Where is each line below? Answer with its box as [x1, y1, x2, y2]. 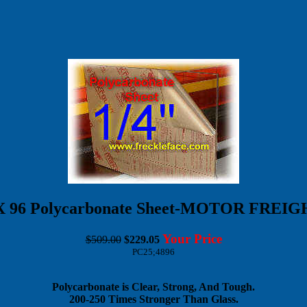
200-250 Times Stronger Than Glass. [69, 293, 238, 305]
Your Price [162, 231, 222, 246]
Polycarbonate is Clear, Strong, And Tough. [52, 280, 255, 293]
